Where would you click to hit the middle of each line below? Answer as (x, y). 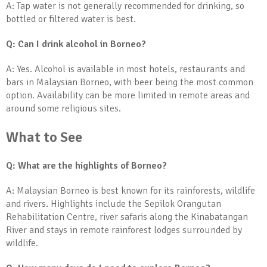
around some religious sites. (63, 108)
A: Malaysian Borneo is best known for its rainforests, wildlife (131, 191)
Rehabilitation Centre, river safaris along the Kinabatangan (127, 217)
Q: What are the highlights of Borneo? (86, 166)
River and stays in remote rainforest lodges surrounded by (124, 230)
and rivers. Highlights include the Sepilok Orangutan (114, 204)
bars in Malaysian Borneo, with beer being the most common (130, 82)
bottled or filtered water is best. (71, 19)
